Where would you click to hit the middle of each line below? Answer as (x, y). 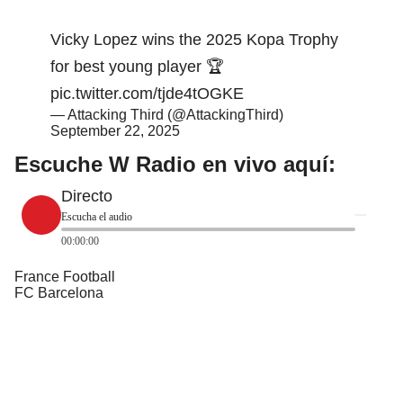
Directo (87, 196)
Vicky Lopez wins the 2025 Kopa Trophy (194, 39)
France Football (65, 276)
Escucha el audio (97, 216)
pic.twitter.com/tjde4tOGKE (147, 93)
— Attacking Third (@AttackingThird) (167, 114)
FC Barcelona (59, 292)
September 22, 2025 (115, 130)
